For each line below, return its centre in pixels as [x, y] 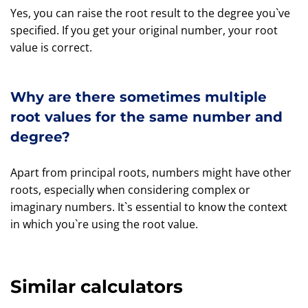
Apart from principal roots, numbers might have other [151, 173]
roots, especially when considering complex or [130, 190]
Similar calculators [97, 287]
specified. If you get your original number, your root [144, 30]
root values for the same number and [146, 117]
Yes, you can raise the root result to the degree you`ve [150, 13]
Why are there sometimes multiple [139, 97]
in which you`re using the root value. [104, 224]
